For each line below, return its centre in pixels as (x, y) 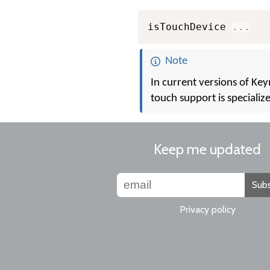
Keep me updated (207, 149)
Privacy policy (207, 209)
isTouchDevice (190, 27)
